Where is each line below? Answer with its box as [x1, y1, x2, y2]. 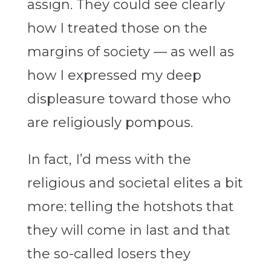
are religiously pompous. [27, 114, 193, 131]
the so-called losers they [27, 246, 191, 263]
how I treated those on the [27, 20, 207, 37]
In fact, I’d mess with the [27, 151, 191, 168]
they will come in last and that [27, 222, 230, 239]
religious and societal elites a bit [27, 175, 243, 192]
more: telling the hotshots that [27, 198, 234, 215]
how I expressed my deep [27, 67, 201, 84]
